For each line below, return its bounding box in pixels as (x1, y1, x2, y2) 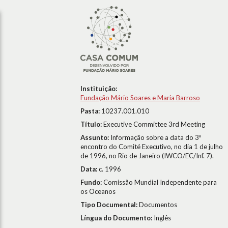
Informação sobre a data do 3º (110, 133, 201, 141)
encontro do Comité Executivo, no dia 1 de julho (80, 142, 223, 151)
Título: (80, 120, 103, 128)
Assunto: (80, 133, 110, 141)
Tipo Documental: (80, 201, 139, 209)
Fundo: (80, 178, 103, 186)
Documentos (139, 201, 177, 209)
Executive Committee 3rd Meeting (103, 120, 205, 128)
